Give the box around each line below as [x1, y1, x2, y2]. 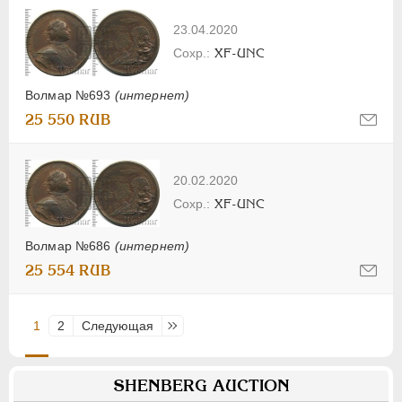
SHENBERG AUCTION [112, 376, 290, 396]
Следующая [82, 319, 153, 334]
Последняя [170, 319, 236, 334]
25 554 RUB [25, 262, 111, 280]
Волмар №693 [25, 88, 115, 103]
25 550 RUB [25, 111, 111, 129]
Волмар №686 [25, 239, 115, 254]
